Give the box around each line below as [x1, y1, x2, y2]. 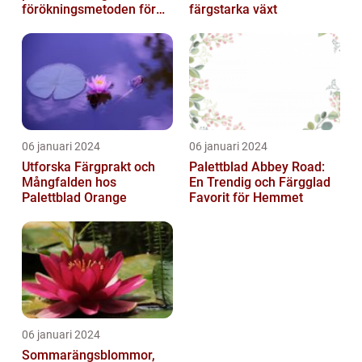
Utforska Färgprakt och [22, 159, 155, 175]
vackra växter [22, 17, 100, 33]
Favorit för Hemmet [189, 190, 303, 206]
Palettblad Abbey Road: [189, 159, 325, 175]
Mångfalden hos [22, 175, 116, 191]
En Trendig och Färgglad [189, 175, 330, 191]
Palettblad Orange [22, 190, 127, 206]
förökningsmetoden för [22, 2, 156, 18]
